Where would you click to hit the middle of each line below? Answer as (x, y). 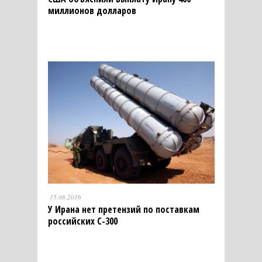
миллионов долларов (92, 10)
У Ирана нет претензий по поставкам (123, 209)
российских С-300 (82, 221)
